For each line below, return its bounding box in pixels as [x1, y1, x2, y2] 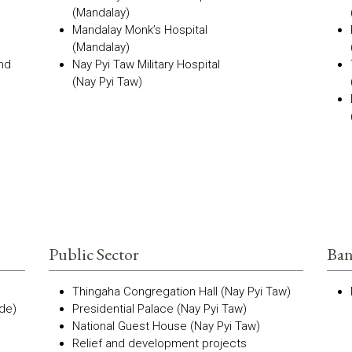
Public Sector [49, 243, 140, 266]
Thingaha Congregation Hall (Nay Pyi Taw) [72, 284, 291, 299]
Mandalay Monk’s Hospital [72, 23, 208, 37]
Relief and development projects [72, 336, 247, 350]
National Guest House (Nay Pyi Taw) [72, 319, 261, 333]
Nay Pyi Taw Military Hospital [72, 57, 221, 71]
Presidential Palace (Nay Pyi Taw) [72, 302, 247, 316]
